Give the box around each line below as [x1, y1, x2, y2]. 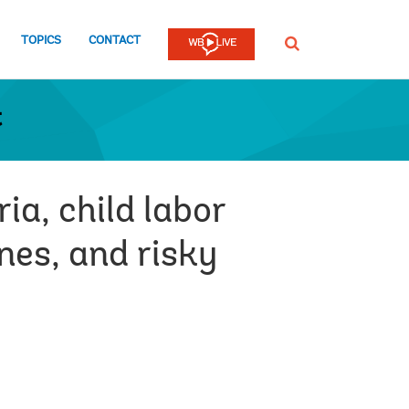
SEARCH [284, 35, 323, 50]
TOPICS [21, 34, 61, 47]
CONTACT [89, 34, 141, 47]
